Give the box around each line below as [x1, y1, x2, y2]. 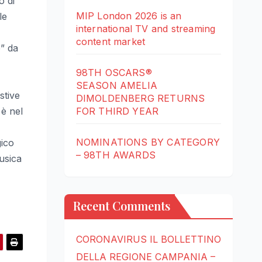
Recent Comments [73, 198, 170, 214]
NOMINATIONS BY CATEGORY [75, 136, 220, 149]
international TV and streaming [75, 23, 216, 35]
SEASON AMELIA [75, 80, 158, 92]
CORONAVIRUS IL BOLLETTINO [75, 233, 221, 246]
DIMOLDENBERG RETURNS [75, 92, 205, 105]
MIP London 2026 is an [75, 10, 182, 22]
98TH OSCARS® [75, 67, 152, 79]
